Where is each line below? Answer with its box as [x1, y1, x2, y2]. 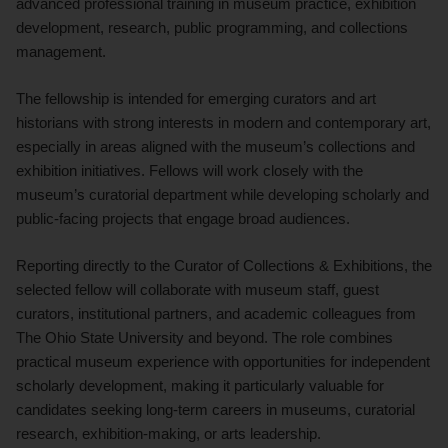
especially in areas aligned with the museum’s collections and [16, 137, 415, 155]
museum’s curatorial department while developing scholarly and [16, 185, 429, 203]
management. [16, 43, 106, 61]
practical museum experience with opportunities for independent [16, 352, 430, 370]
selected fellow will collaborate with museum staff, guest [16, 280, 379, 298]
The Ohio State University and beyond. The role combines [16, 328, 393, 346]
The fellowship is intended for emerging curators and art [16, 89, 376, 107]
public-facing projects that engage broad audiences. [16, 209, 350, 227]
